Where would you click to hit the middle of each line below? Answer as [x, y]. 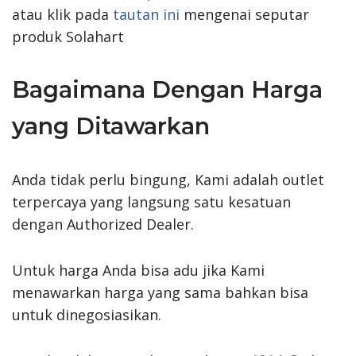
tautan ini [146, 14]
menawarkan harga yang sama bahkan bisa [160, 292]
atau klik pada [62, 14]
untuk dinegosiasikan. [87, 314]
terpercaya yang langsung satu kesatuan [151, 201]
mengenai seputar [244, 14]
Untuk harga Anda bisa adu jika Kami [138, 270]
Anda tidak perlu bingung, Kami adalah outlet [168, 179]
